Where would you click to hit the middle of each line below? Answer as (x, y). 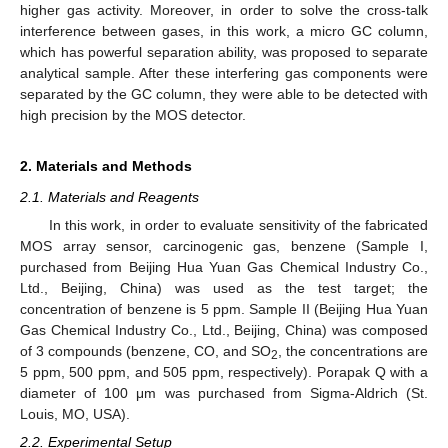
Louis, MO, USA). (75, 414)
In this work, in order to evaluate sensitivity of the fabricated (238, 225)
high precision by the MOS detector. (133, 114)
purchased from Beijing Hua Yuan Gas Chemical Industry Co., (224, 267)
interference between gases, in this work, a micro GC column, (224, 30)
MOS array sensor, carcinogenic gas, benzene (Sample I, (224, 246)
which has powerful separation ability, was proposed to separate (224, 51)
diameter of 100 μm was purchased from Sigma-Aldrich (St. (224, 393)
